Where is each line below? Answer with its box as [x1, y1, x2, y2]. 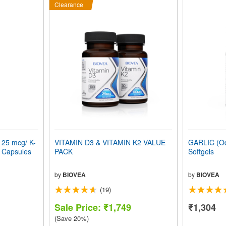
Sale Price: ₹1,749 [54, 201, 131, 214]
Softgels [188, 146, 214, 157]
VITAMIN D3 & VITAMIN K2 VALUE [54, 137, 165, 148]
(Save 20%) [54, 213, 89, 223]
